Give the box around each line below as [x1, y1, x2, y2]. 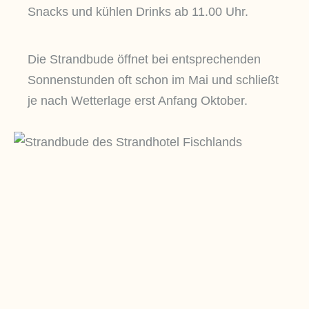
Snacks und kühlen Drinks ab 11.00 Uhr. [28, 5, 248, 19]
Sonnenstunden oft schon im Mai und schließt [28, 73, 279, 88]
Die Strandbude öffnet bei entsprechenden [28, 52, 261, 67]
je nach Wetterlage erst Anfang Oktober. [28, 94, 248, 108]
